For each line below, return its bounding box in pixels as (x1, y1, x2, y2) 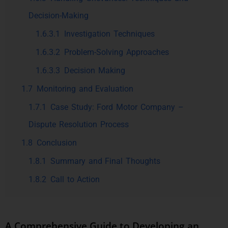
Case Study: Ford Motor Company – (50, 102, 184, 112)
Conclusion (36, 138, 77, 148)
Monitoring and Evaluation (36, 84, 134, 94)
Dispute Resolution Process (28, 120, 129, 129)
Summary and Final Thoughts (50, 156, 161, 166)
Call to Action (50, 175, 100, 184)
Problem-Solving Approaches (64, 47, 169, 57)
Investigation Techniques (64, 29, 155, 39)
